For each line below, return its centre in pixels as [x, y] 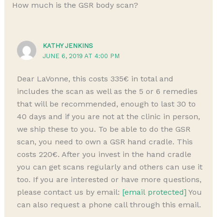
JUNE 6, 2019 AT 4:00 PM [81, 56]
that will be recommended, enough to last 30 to [107, 104]
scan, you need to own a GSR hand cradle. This [105, 142]
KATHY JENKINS [68, 46]
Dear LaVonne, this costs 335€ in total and [95, 79]
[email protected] [155, 192]
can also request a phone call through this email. [109, 205]
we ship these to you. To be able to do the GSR [104, 129]
